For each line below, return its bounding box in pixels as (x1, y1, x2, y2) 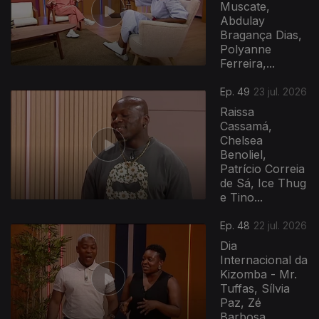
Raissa (220, 105, 255, 119)
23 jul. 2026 (253, 85, 308, 98)
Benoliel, (220, 147, 267, 162)
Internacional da (220, 253, 308, 267)
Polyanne (220, 42, 272, 56)
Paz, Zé (220, 296, 262, 310)
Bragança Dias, (220, 28, 303, 42)
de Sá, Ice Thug (220, 176, 307, 190)
